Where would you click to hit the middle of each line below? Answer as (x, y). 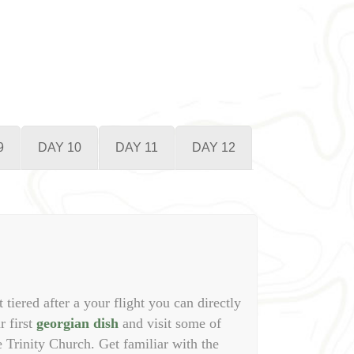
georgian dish (77, 324)
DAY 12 (214, 148)
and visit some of (170, 324)
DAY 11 (137, 148)
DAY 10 (60, 148)
